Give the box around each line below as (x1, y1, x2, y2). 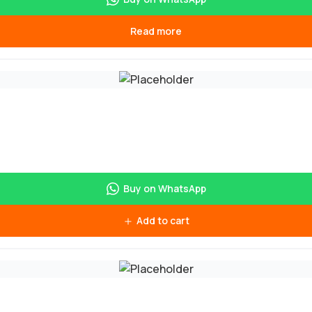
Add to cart (136, 213, 189, 227)
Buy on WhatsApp (123, 181, 206, 195)
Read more (130, 24, 182, 38)
